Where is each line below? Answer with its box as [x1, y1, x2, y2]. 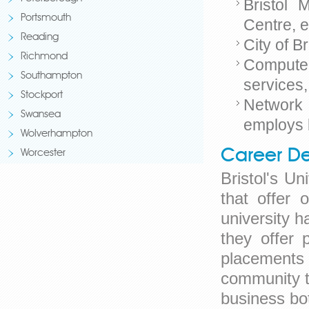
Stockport [21, 90, 63, 101]
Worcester [21, 148, 66, 159]
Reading [21, 32, 59, 43]
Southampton [21, 71, 82, 81]
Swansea [21, 110, 61, 120]
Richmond [21, 52, 68, 62]
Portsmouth [21, 13, 71, 23]
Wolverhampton [21, 129, 92, 139]
